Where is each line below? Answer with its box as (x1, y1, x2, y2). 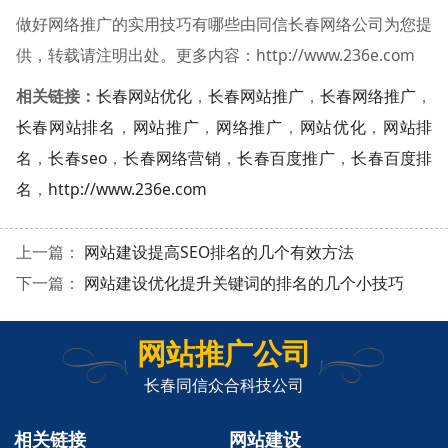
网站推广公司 (137, 333, 311, 373)
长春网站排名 (15, 115, 116, 138)
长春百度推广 (237, 146, 335, 169)
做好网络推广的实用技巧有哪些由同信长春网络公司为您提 (15, 12, 433, 35)
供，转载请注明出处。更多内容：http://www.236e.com (15, 43, 415, 66)
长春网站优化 (95, 84, 192, 107)
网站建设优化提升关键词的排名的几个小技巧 (83, 272, 404, 295)
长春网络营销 (123, 146, 222, 169)
